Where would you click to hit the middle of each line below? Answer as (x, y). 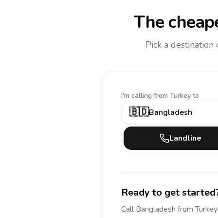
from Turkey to (176, 96)
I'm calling (137, 96)
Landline (185, 138)
